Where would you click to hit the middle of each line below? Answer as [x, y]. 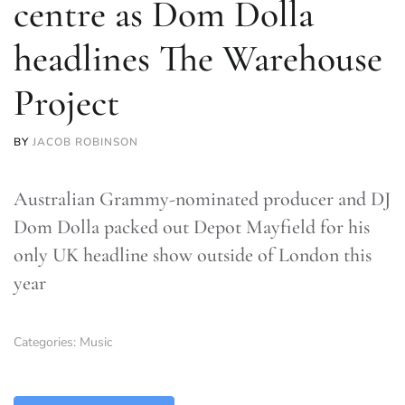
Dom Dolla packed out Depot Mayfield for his [192, 227]
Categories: [47, 342]
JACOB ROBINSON [85, 142]
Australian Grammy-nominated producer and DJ [202, 199]
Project [66, 103]
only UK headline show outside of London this [193, 255]
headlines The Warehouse [198, 59]
